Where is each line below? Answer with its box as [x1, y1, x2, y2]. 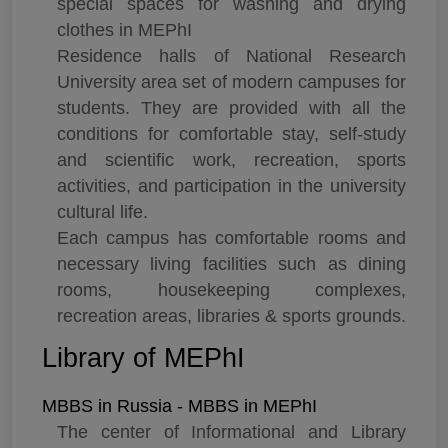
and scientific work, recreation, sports [57, 150, 406, 171]
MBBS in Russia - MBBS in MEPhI [42, 396, 317, 417]
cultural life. [57, 202, 148, 223]
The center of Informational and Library [57, 422, 406, 443]
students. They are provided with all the [57, 98, 406, 119]
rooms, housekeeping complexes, [57, 280, 406, 301]
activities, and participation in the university [57, 176, 406, 197]
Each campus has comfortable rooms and [57, 228, 406, 249]
